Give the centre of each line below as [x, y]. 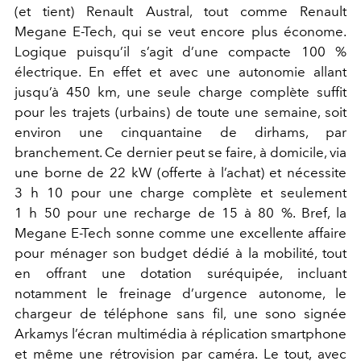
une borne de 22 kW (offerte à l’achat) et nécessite [180, 173]
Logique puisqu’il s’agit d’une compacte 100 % [180, 52]
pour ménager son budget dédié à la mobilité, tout [180, 253]
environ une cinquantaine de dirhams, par [180, 133]
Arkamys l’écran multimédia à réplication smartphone [180, 334]
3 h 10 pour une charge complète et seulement [180, 193]
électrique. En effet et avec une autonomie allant [180, 72]
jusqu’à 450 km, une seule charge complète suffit [180, 92]
